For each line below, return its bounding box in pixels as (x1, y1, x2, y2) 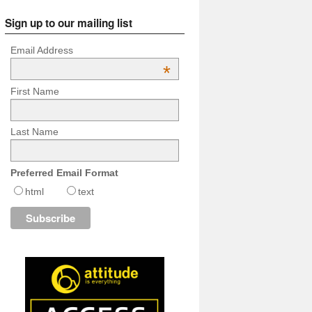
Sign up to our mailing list (5, 15, 132, 31)
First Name (10, 85, 59, 97)
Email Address (10, 45, 73, 56)
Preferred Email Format (10, 166, 118, 178)
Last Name (10, 126, 58, 137)
